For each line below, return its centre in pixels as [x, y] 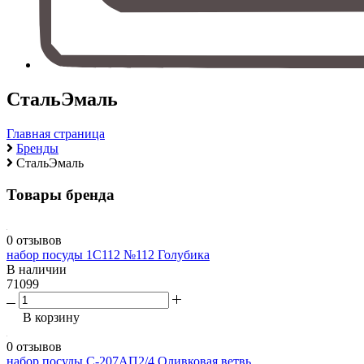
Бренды [37, 148]
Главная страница [56, 133]
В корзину [50, 318]
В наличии [37, 270]
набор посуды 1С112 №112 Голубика [108, 255]
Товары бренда [61, 194]
